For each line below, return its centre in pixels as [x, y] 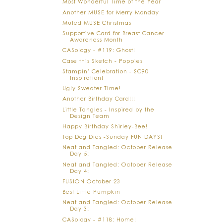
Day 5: [80, 154]
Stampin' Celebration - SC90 [106, 71]
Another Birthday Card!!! [99, 99]
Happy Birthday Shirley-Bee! [105, 126]
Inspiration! [87, 77]
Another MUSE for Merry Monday [111, 12]
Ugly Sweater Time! [92, 88]
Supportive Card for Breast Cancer [114, 33]
